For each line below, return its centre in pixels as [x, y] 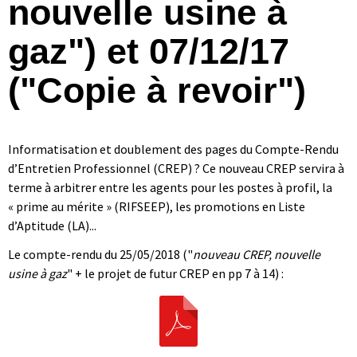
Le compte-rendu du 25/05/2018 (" [100, 254]
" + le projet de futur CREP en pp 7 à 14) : [175, 273]
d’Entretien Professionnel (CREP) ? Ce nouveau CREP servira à [176, 168]
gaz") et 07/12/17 [149, 51]
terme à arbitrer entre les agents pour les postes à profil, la [170, 187]
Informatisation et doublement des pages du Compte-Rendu [173, 149]
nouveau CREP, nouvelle [257, 254]
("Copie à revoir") [157, 90]
